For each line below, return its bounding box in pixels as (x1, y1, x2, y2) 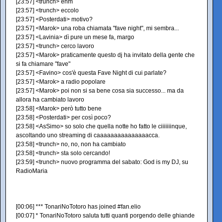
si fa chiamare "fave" (16, 60, 70, 67)
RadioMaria (16, 167, 48, 174)
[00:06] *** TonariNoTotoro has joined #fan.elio (16, 203, 141, 210)
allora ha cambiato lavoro (16, 96, 84, 103)
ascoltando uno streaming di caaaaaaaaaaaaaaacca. (16, 132, 160, 139)
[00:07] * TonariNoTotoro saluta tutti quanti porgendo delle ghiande (16, 212, 195, 219)
